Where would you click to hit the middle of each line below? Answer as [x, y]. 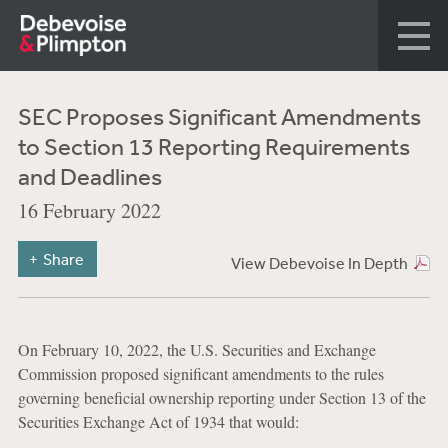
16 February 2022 [89, 210]
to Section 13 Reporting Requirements [213, 146]
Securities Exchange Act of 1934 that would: [158, 421]
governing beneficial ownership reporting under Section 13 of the [221, 397]
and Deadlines [89, 176]
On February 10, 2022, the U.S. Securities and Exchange [196, 349]
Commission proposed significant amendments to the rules [200, 373]
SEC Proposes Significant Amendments [219, 116]
